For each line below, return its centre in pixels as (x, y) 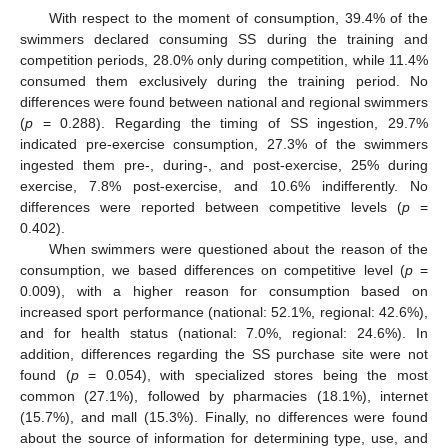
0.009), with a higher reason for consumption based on (224, 290)
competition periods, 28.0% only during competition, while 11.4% (224, 59)
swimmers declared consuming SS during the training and (224, 38)
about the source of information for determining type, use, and (224, 437)
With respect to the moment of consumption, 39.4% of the (238, 17)
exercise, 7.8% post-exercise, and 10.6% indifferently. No (224, 185)
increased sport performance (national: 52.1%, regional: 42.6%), (224, 311)
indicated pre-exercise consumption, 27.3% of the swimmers (224, 143)
